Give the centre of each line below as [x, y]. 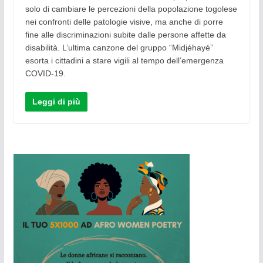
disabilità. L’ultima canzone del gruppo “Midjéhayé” [119, 48]
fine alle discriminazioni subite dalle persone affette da [125, 35]
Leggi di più [56, 102]
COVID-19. [45, 74]
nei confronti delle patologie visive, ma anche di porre [124, 22]
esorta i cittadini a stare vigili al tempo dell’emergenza [124, 61]
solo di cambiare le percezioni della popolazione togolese [131, 9]
